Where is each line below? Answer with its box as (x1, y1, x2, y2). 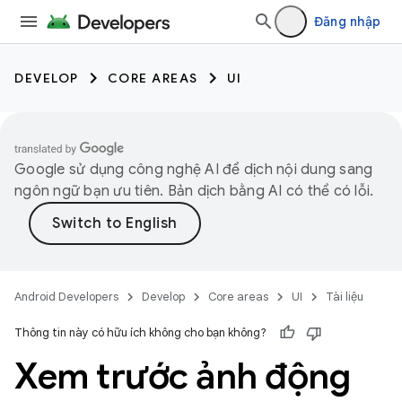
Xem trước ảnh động (14, 354, 350, 398)
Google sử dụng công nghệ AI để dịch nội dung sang (14, 161, 373, 179)
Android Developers (14, 289, 118, 304)
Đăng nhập (313, 13, 380, 30)
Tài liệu (326, 289, 363, 304)
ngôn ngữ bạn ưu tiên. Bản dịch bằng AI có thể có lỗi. (14, 182, 374, 200)
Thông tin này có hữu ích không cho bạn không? (14, 325, 267, 340)
